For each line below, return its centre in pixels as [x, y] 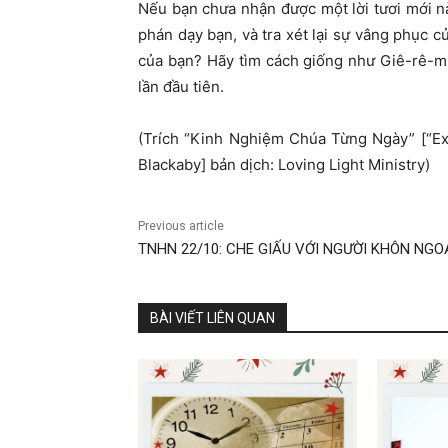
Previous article [181, 225]
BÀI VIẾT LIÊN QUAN [212, 317]
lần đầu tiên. [181, 86]
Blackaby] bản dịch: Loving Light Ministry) [284, 164]
